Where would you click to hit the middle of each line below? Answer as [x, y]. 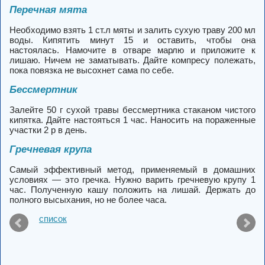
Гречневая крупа [51, 150]
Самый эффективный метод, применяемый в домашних [132, 170]
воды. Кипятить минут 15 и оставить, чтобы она [132, 40]
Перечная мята [48, 10]
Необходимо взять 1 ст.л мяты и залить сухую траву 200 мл [132, 30]
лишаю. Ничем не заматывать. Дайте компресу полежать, [132, 60]
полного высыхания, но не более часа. [88, 200]
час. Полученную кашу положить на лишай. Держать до [132, 190]
